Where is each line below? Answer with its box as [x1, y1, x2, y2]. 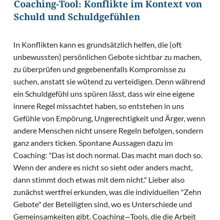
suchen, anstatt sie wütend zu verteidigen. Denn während [13, 77, 206, 86]
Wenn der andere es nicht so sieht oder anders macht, [13, 163, 193, 172]
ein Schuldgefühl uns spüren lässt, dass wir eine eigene [13, 89, 195, 99]
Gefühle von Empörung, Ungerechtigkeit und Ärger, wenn [13, 113, 206, 123]
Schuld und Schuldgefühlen [14, 12, 140, 25]
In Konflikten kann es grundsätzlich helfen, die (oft [13, 40, 182, 50]
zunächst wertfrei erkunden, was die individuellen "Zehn [13, 187, 202, 197]
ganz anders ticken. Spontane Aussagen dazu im [13, 138, 173, 148]
